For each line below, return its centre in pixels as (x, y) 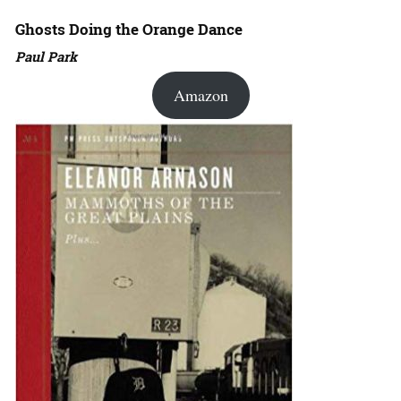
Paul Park (46, 56)
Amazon (200, 94)
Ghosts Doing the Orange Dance (129, 29)
